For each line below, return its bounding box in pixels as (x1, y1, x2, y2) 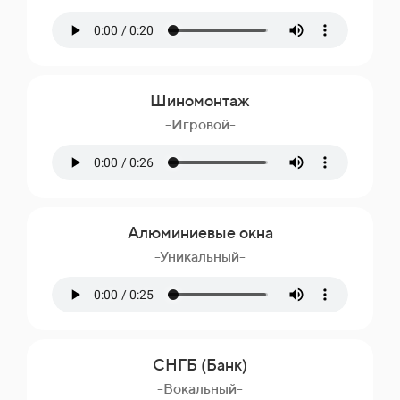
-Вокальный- (157, 380, 243, 397)
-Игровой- (164, 116, 236, 133)
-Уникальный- (154, 248, 246, 265)
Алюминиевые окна (127, 223, 273, 242)
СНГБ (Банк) (153, 355, 247, 374)
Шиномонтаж (150, 91, 250, 110)
